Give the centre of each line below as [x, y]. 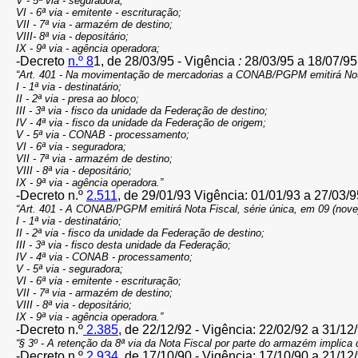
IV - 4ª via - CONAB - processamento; [104, 257]
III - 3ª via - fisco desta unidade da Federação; [123, 245]
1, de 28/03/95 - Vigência [164, 61]
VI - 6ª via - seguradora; [71, 147]
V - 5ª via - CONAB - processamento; [103, 135]
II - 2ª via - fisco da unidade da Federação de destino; [140, 233]
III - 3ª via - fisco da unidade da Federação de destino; [142, 111]
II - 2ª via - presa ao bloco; [78, 99]
